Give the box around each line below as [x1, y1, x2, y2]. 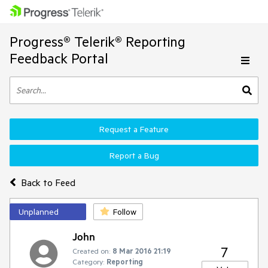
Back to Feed [20, 176, 75, 188]
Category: [72, 257, 104, 266]
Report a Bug [109, 150, 159, 161]
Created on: [72, 246, 110, 255]
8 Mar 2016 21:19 [112, 246, 171, 255]
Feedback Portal [10, 50, 108, 67]
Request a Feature [99, 124, 169, 135]
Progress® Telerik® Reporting [10, 33, 185, 50]
